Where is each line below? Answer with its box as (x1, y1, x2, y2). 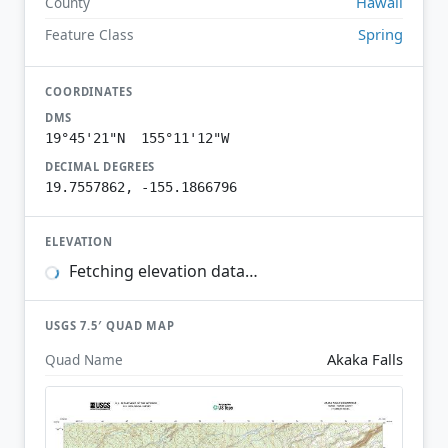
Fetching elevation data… (64, 260, 258, 283)
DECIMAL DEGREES (45, 158, 156, 174)
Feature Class (45, 24, 134, 44)
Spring (358, 23, 403, 44)
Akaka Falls (327, 348, 403, 369)
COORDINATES (45, 83, 133, 99)
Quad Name (45, 349, 123, 369)
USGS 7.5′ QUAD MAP (45, 318, 176, 334)
